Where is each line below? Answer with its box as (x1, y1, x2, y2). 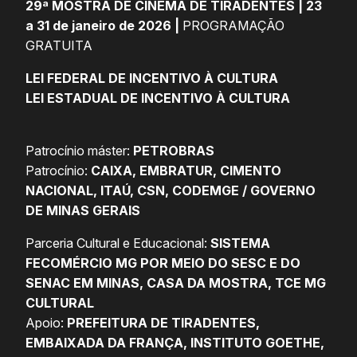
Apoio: (25, 315, 67, 331)
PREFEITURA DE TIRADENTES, (67, 315, 260, 331)
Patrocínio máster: (25, 143, 133, 159)
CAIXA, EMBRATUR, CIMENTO (91, 163, 281, 179)
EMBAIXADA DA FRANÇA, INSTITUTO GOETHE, (25, 335, 324, 351)
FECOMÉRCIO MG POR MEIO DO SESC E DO (25, 255, 300, 272)
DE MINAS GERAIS (25, 202, 140, 219)
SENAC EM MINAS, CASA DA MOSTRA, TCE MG (25, 275, 326, 292)
